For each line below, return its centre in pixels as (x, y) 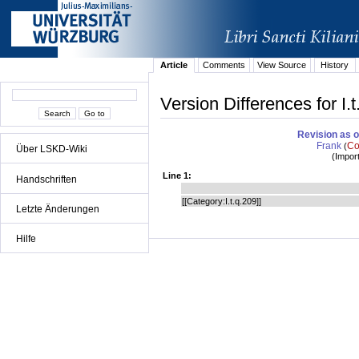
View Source (282, 65)
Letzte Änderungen (58, 209)
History (335, 65)
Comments (224, 65)
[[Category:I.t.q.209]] (223, 202)
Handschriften (46, 179)
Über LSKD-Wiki (52, 149)
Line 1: (177, 176)
